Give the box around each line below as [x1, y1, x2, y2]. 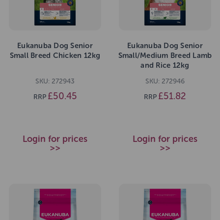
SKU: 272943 [35, 77, 75, 85]
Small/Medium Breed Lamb [118, 51, 212, 60]
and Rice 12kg [140, 60, 190, 70]
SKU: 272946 [145, 77, 185, 85]
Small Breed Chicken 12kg [9, 51, 101, 60]
